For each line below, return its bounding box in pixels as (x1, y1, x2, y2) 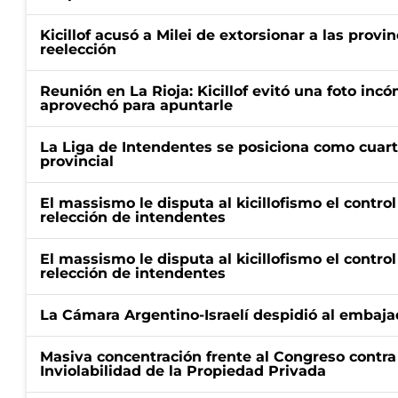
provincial (40, 153, 114, 170)
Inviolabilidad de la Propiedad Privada (40, 362, 326, 379)
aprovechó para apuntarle (40, 97, 233, 114)
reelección (40, 41, 116, 58)
